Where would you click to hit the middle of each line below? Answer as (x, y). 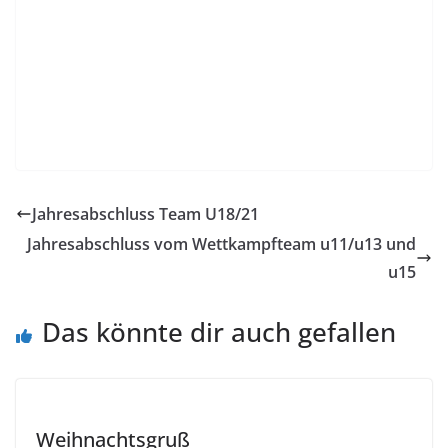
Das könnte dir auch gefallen (219, 331)
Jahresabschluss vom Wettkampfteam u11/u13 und (221, 243)
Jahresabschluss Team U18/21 (145, 213)
